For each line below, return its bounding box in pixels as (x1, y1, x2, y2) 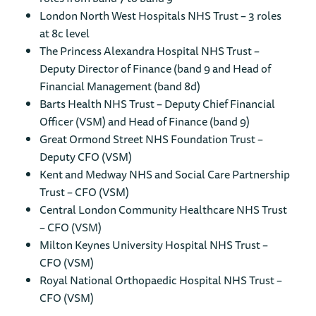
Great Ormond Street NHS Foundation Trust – (39, 130, 263, 149)
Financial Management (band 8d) (39, 77, 200, 96)
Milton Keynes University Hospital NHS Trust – (39, 236, 268, 255)
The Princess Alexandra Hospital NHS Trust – (39, 42, 260, 61)
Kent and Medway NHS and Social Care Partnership (39, 165, 290, 184)
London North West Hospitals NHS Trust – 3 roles (39, 6, 281, 25)
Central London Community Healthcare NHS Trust (39, 200, 287, 219)
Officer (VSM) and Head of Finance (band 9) (39, 112, 250, 131)
